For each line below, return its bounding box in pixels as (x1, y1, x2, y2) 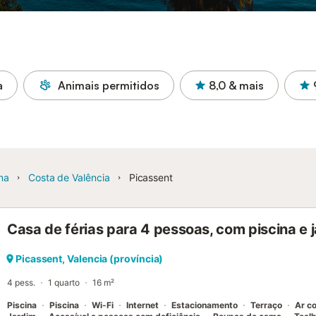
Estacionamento (171, 300, 238, 310)
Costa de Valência (28, 171, 110, 183)
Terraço (250, 300, 282, 310)
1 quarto (48, 277, 80, 288)
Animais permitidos (58, 78, 159, 92)
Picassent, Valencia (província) (16, 253, 164, 265)
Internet (126, 300, 159, 310)
